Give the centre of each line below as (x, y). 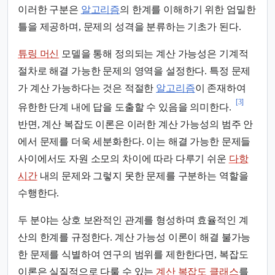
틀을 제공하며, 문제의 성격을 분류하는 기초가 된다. (130, 27)
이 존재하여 (220, 88)
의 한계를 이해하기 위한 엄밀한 (188, 10)
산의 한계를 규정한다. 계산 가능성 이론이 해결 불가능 (134, 238)
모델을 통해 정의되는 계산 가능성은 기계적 (154, 54)
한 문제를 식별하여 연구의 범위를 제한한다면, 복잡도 (133, 255)
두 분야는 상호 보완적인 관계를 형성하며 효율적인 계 (133, 220)
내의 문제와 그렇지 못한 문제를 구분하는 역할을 (143, 176)
